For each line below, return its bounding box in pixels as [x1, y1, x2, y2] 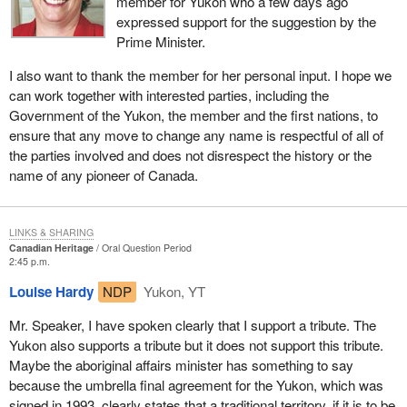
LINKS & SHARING [8, 224, 94, 239]
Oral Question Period [101, 240, 192, 254]
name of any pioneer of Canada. [8, 164, 198, 184]
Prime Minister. [115, 31, 205, 51]
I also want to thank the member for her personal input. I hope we [8, 65, 392, 84]
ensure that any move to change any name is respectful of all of [8, 124, 383, 144]
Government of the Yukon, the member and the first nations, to [8, 104, 378, 124]
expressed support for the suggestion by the [115, 11, 376, 31]
